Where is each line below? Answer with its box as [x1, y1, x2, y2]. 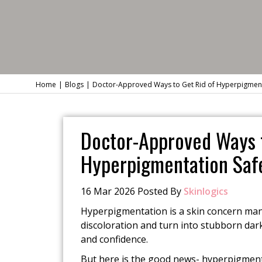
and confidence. [80, 233, 148, 246]
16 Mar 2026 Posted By [80, 185, 184, 198]
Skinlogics [183, 185, 228, 198]
